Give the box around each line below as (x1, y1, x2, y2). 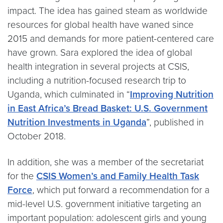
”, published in (146, 116, 204, 128)
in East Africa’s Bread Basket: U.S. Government (7, 103, 208, 114)
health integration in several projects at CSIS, (7, 61, 189, 72)
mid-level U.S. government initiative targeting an (7, 198, 201, 210)
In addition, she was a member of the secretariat (7, 156, 204, 168)
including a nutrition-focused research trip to (7, 75, 186, 86)
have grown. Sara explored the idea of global (7, 47, 192, 58)
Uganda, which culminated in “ (7, 89, 130, 100)
